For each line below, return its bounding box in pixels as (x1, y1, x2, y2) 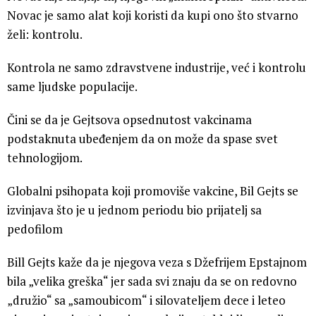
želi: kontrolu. (7, 25, 83, 42)
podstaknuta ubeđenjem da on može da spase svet (7, 130, 278, 147)
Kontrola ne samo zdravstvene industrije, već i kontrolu (7, 59, 306, 75)
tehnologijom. (7, 149, 83, 166)
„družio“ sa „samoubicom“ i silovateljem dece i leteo (7, 291, 286, 308)
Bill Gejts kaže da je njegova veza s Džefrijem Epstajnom (7, 253, 307, 270)
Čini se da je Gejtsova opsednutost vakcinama (7, 111, 252, 128)
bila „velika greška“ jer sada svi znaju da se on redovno (7, 272, 297, 289)
